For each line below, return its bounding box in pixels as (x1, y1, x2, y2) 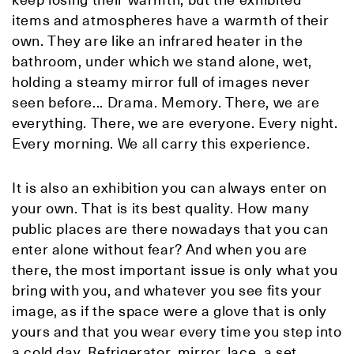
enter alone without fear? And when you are (12, 240, 307, 259)
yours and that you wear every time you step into (12, 322, 342, 341)
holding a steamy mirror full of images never (12, 73, 311, 92)
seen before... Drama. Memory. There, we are (12, 93, 320, 112)
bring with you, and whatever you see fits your (12, 281, 322, 300)
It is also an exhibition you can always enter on (12, 179, 327, 198)
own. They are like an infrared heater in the (12, 32, 303, 51)
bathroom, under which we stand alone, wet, (12, 52, 312, 71)
